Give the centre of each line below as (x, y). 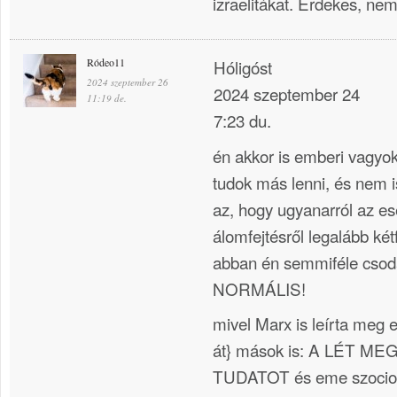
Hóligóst (243, 67)
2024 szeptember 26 (128, 82)
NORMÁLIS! (259, 288)
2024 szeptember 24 (287, 94)
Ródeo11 (106, 62)
